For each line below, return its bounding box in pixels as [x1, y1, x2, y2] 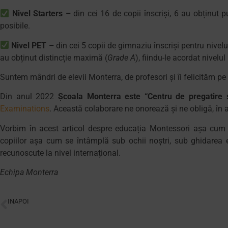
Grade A [107, 52, 135, 63]
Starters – [33, 9, 71, 19]
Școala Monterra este [58, 92, 141, 102]
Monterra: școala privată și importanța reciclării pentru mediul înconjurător [8, 206, 198, 213]
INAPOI [8, 197, 29, 205]
